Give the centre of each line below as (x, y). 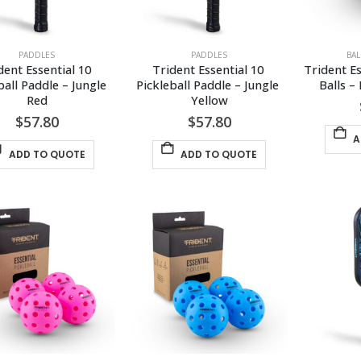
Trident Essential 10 (209, 70)
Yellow (209, 100)
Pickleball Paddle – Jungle (210, 85)
